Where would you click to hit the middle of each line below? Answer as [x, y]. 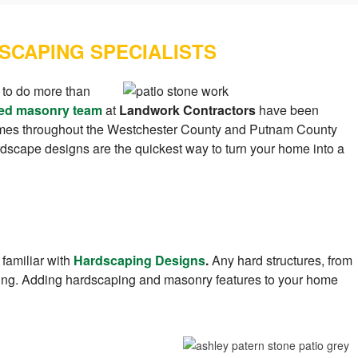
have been [289, 110]
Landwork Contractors [189, 110]
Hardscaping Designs [139, 261]
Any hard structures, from [282, 261]
